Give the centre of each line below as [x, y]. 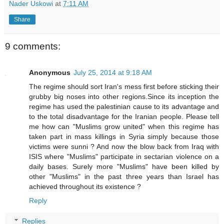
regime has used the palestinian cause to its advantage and [124, 106]
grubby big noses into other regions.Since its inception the [124, 96]
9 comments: [33, 46]
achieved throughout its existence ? [85, 186]
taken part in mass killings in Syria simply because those [124, 136]
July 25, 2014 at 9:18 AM [113, 72]
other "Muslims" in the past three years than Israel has [124, 176]
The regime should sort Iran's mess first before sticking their [124, 86]
